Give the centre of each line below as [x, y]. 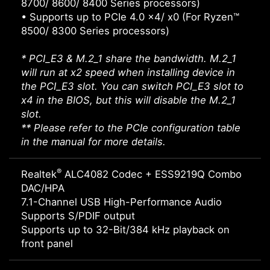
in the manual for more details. [93, 142]
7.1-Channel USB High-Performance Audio [121, 202]
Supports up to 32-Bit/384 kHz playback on [125, 230]
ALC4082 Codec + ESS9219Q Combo [152, 174]
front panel [47, 244]
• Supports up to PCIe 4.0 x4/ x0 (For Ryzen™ [130, 17]
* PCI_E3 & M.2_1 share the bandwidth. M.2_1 [129, 59]
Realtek [39, 174]
